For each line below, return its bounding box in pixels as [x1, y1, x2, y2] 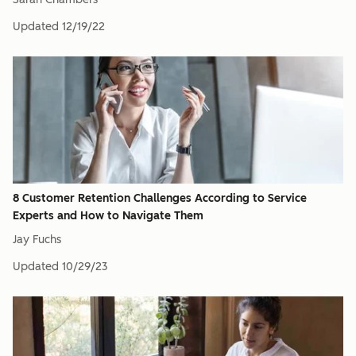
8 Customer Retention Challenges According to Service [13, 192, 307, 205]
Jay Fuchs [13, 233, 61, 246]
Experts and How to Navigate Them [13, 209, 203, 222]
